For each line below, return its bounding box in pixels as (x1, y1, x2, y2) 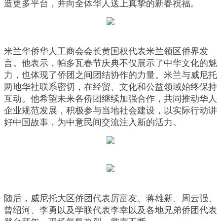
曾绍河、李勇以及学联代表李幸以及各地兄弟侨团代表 (4, 205, 217, 216)
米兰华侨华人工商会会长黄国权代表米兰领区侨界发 (4, 46, 208, 57)
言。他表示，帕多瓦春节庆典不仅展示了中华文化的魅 (4, 58, 217, 69)
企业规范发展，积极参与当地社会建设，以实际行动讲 (4, 106, 217, 116)
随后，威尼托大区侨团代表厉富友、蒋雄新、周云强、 (4, 193, 217, 204)
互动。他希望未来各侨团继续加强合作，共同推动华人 (4, 94, 217, 104)
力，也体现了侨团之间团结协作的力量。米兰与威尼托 (4, 70, 217, 80)
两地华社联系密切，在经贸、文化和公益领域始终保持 (4, 82, 217, 92)
